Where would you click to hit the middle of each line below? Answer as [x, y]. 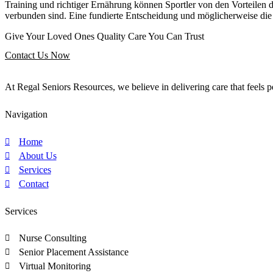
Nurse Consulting [52, 238]
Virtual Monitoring [55, 266]
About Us [37, 155]
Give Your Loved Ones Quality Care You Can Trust [105, 37]
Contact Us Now [37, 55]
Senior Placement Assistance [73, 252]
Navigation [26, 115]
